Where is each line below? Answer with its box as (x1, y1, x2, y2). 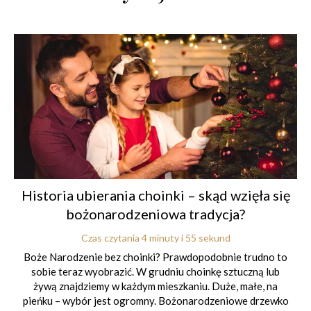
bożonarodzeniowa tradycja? (66, 205, 245, 222)
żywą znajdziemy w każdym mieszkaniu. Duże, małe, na (33, 280, 278, 293)
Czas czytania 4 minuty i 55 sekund (81, 231, 230, 244)
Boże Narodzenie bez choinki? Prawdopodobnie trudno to (24, 251, 287, 264)
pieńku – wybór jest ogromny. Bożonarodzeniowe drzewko (22, 294, 289, 308)
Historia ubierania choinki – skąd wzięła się (21, 186, 290, 203)
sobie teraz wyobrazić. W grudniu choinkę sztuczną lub (31, 265, 280, 278)
